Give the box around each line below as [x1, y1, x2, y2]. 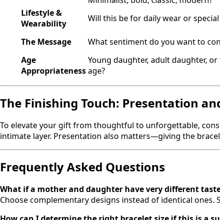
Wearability [21, 18, 66, 29]
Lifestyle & [21, 7, 62, 19]
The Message [21, 36, 71, 48]
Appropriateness [21, 65, 86, 77]
